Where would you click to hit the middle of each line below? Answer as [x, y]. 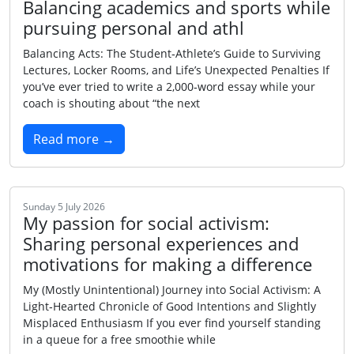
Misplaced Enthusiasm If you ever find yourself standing [172, 323]
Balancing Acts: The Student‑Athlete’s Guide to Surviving [172, 53]
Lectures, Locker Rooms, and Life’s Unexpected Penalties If [176, 70]
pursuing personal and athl [134, 28]
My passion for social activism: [146, 223]
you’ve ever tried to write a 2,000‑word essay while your [169, 87]
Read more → [74, 139]
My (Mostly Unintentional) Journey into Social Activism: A [172, 290]
